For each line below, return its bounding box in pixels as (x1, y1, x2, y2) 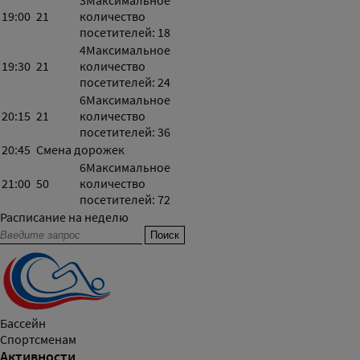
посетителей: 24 (80, 75, 170, 91)
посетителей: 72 (80, 192, 170, 208)
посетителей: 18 (80, 25, 170, 41)
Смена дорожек (36, 142, 125, 158)
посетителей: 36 (80, 125, 170, 141)
